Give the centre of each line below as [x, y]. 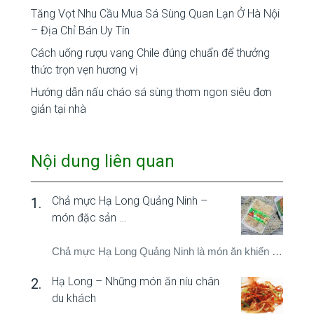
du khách [74, 299]
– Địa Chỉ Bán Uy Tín [80, 31]
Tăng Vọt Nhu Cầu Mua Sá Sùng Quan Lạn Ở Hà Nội [155, 14]
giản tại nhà [59, 109]
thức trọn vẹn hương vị [84, 70]
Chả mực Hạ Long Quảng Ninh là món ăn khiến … [167, 252]
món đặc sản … [89, 218]
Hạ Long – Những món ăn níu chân [136, 282]
